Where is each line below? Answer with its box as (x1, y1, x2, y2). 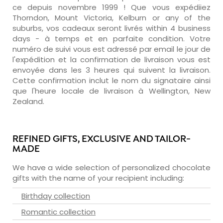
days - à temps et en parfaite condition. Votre (12, 33, 211, 44)
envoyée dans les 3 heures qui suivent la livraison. (12, 64, 211, 75)
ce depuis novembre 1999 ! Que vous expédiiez (12, 1, 211, 12)
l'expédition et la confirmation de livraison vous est (12, 54, 211, 65)
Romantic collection (21, 206, 96, 217)
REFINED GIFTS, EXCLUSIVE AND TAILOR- (12, 133, 191, 145)
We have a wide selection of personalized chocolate (12, 162, 211, 173)
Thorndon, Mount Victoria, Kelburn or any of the (12, 12, 211, 23)
